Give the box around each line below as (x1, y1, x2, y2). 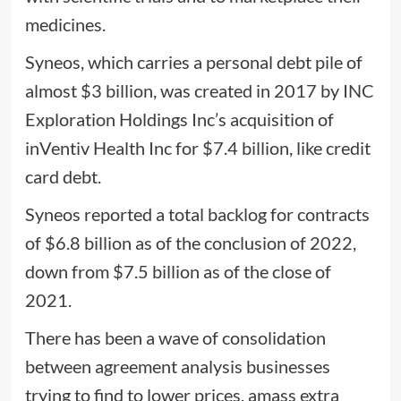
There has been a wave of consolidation (24, 326, 326, 348)
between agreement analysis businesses (24, 354, 330, 377)
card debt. (24, 165, 101, 187)
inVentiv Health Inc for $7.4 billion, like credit (24, 136, 371, 158)
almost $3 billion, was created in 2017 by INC (24, 79, 374, 101)
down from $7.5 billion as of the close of (24, 260, 331, 282)
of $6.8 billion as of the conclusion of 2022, (24, 231, 356, 253)
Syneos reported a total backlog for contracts (24, 202, 370, 225)
